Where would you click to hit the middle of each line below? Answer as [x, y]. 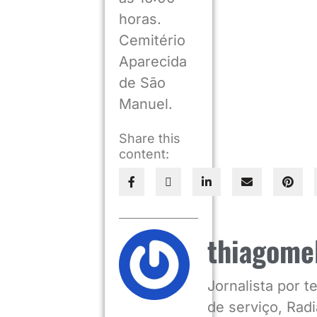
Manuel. [145, 104]
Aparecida [152, 62]
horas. [140, 19]
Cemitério [152, 41]
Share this [149, 138]
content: [144, 154]
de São [142, 83]
